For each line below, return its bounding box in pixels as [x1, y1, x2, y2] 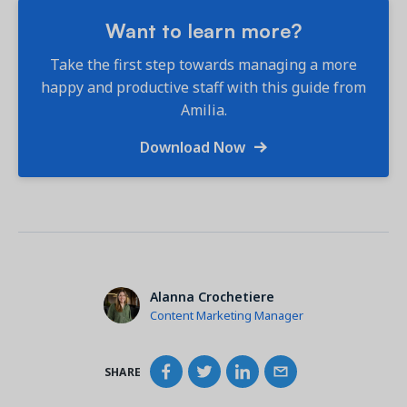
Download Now [140, 137, 250, 158]
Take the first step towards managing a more [50, 55, 357, 75]
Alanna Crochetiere [150, 287, 274, 305]
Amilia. [180, 100, 227, 121]
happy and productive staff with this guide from [41, 77, 366, 98]
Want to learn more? [105, 15, 302, 45]
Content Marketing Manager [150, 306, 303, 323]
